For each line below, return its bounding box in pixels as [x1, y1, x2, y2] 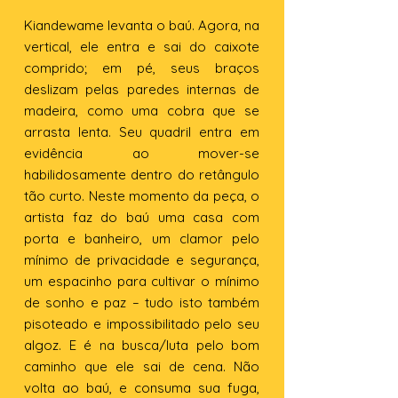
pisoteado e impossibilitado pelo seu [24, 315, 259, 332]
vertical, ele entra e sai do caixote [24, 38, 259, 55]
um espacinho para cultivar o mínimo [24, 273, 259, 290]
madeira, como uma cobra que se [24, 102, 259, 119]
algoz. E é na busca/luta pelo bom [24, 337, 259, 354]
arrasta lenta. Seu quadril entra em [24, 123, 259, 140]
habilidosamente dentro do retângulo [24, 166, 259, 183]
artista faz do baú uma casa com [24, 209, 259, 226]
